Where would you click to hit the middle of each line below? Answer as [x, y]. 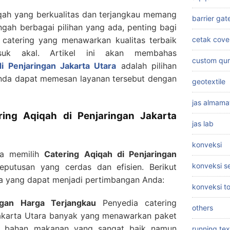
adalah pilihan [149, 66]
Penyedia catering [136, 203]
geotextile [209, 82]
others [203, 208]
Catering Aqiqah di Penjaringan [110, 154]
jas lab [203, 124]
